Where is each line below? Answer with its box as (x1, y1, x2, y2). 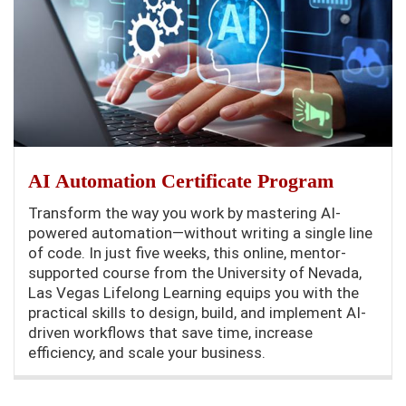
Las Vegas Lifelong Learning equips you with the (28, 284, 359, 303)
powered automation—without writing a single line (28, 224, 372, 243)
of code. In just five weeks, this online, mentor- (28, 244, 346, 263)
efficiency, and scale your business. (28, 343, 266, 362)
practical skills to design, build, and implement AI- (28, 304, 366, 323)
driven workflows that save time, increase (28, 324, 313, 343)
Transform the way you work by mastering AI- (28, 204, 341, 223)
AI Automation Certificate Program (28, 169, 333, 193)
